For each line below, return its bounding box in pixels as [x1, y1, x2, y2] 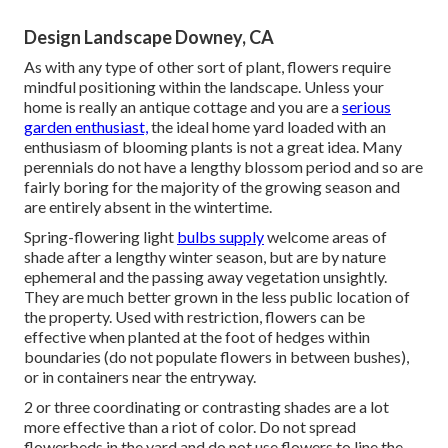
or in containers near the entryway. [24, 366, 256, 386]
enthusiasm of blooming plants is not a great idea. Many [24, 136, 402, 156]
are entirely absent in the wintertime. [24, 196, 272, 216]
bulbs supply [177, 226, 264, 246]
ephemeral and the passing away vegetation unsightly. [24, 266, 387, 286]
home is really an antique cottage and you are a [24, 96, 342, 116]
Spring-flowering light [24, 226, 177, 246]
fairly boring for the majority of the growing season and [24, 176, 400, 196]
